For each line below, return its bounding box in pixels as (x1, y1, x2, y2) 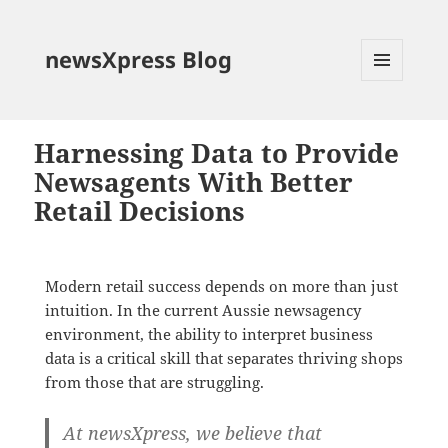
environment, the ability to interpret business (44, 323, 373, 344)
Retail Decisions (34, 193, 246, 229)
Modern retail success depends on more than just (44, 275, 398, 296)
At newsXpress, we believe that (62, 420, 322, 445)
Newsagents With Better (34, 164, 354, 200)
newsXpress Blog (44, 43, 232, 74)
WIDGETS (362, 113, 419, 131)
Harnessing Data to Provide (34, 135, 400, 171)
